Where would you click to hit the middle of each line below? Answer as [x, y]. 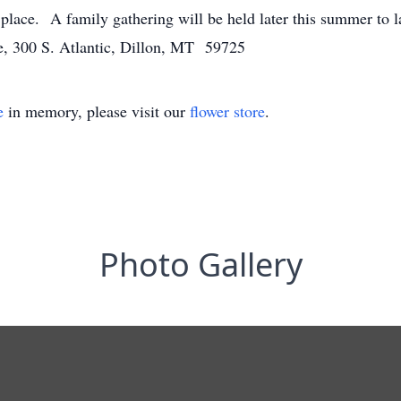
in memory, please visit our [97, 111]
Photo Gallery [200, 264]
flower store [227, 111]
